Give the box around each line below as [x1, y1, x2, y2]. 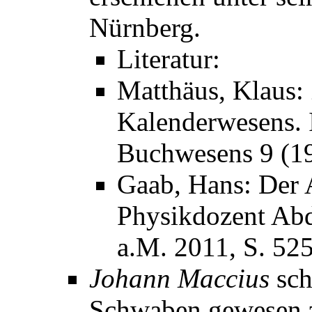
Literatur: [117, 44, 220, 75]
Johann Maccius [89, 263, 270, 294]
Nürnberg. [89, 13, 201, 43]
